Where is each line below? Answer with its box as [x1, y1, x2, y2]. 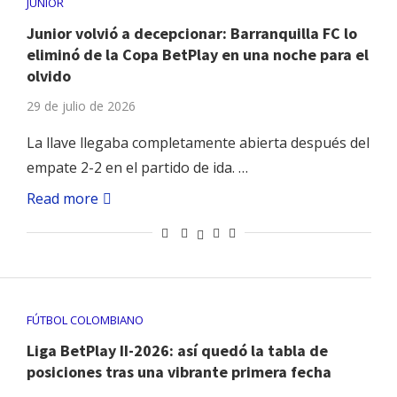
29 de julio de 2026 [26, 97, 136, 115]
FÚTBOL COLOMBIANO [26, 312, 144, 329]
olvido [26, 66, 71, 87]
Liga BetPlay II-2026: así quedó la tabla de [26, 340, 328, 362]
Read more [26, 189, 98, 209]
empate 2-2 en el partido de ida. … [26, 158, 248, 178]
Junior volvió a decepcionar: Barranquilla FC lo [26, 23, 357, 44]
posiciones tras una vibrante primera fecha [26, 362, 331, 383]
